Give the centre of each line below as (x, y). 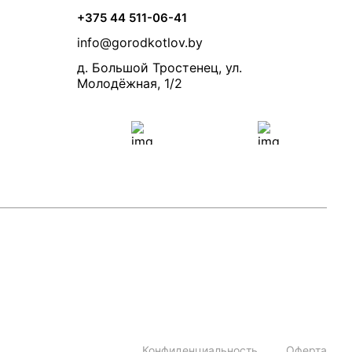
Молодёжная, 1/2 (130, 83)
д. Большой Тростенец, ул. (159, 68)
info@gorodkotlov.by (140, 42)
